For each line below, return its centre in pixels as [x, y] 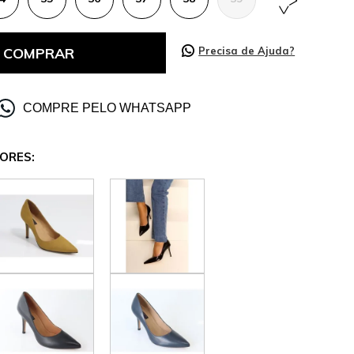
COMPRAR [38, 53]
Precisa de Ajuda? [247, 51]
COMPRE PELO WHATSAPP [107, 108]
